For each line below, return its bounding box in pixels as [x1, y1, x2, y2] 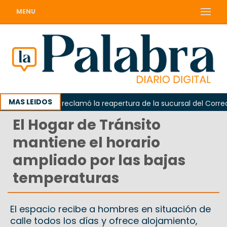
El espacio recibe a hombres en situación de [10, 203, 211, 216]
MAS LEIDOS [9, 97, 52, 107]
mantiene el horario [13, 133, 160, 153]
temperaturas [13, 168, 119, 188]
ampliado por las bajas [13, 150, 185, 171]
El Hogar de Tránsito [13, 115, 161, 135]
